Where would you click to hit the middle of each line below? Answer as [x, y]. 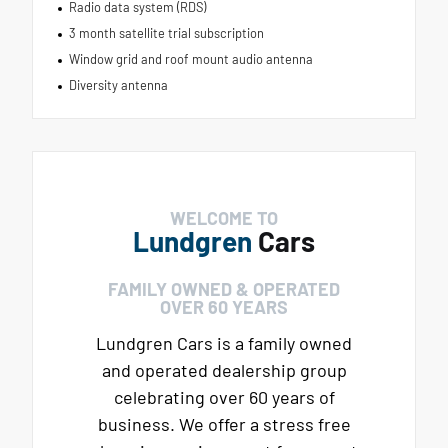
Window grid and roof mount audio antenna [190, 58]
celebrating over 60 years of [224, 396]
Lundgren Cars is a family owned [224, 342]
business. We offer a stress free [224, 423]
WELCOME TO [224, 217]
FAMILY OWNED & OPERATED [224, 288]
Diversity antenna [118, 84]
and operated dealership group [224, 369]
